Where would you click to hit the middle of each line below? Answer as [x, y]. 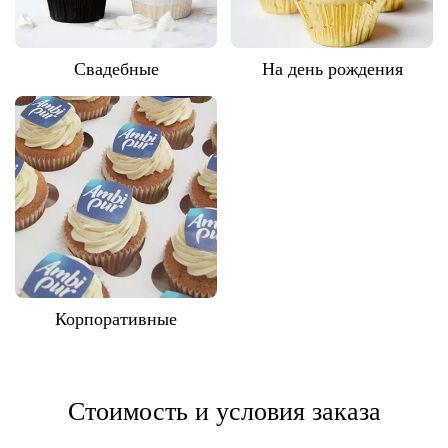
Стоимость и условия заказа [224, 411]
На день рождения [332, 69]
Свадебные [116, 69]
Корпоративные [116, 319]
